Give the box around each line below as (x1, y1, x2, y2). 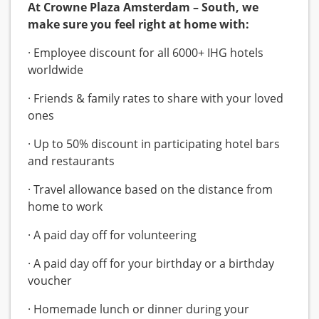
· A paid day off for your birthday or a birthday (28, 256, 274, 272)
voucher (28, 273, 72, 289)
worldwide (28, 62, 83, 78)
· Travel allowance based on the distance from (28, 182, 273, 198)
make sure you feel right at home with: (28, 16, 249, 33)
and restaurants (28, 153, 115, 169)
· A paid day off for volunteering (28, 227, 197, 244)
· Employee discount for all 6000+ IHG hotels (28, 45, 263, 61)
